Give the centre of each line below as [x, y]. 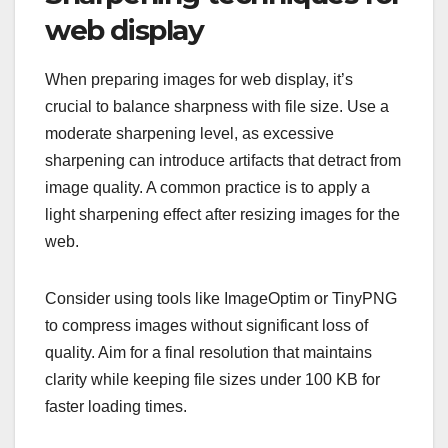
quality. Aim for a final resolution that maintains [208, 353]
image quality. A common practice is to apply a [207, 188]
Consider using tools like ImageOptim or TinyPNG [221, 299]
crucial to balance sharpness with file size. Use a [217, 107]
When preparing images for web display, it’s [199, 80]
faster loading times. [116, 407]
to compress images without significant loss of [206, 326]
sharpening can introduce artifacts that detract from [223, 161]
